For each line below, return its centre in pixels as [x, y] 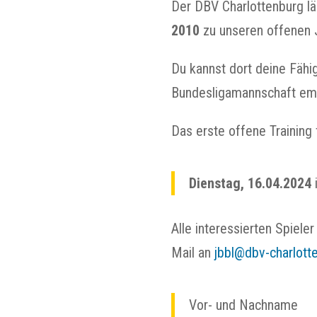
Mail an [191, 253]
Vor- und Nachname [243, 305]
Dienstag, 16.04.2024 [250, 184]
